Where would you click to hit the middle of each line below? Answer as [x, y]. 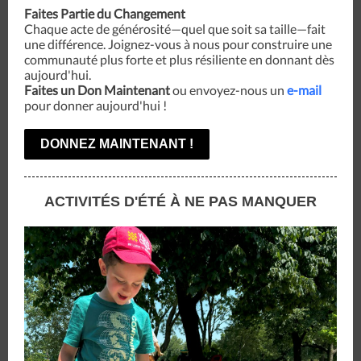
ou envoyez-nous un [227, 90]
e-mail [304, 90]
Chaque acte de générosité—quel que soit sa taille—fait [175, 29]
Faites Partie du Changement [105, 13]
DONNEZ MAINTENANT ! [117, 144]
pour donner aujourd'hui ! [95, 105]
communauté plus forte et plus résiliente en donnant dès [179, 59]
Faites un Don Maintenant [97, 90]
